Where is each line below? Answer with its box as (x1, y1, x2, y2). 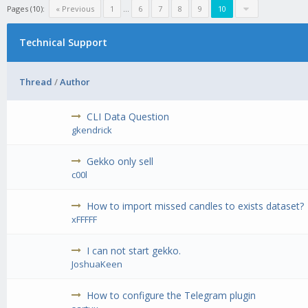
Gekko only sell (87, 155, 154, 168)
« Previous (56, 3, 94, 14)
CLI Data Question (87, 110, 170, 124)
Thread (19, 76, 52, 89)
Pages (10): (7, 3, 45, 14)
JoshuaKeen (71, 258, 123, 271)
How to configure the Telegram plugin (87, 289, 256, 302)
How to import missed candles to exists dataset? (87, 199, 305, 213)
